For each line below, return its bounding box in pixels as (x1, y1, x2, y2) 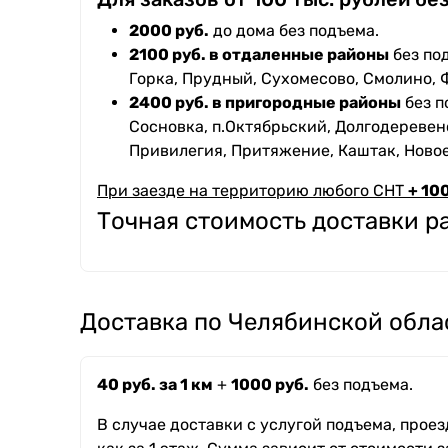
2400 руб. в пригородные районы (129, 93, 401, 113)
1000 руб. (231, 375, 309, 395)
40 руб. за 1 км (97, 375, 213, 395)
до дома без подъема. (209, 21, 379, 41)
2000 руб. (129, 21, 209, 41)
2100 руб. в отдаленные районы (129, 45, 389, 65)
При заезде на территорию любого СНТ (97, 181, 408, 201)
